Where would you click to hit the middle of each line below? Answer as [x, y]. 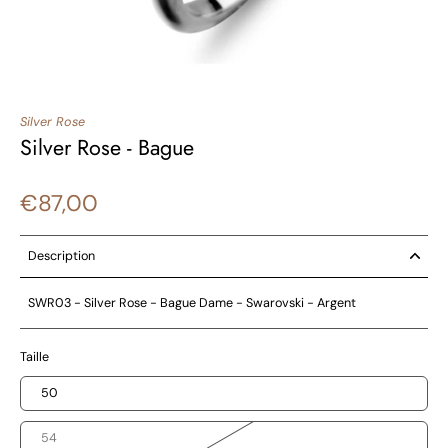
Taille [34, 356]
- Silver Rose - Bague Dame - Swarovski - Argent [215, 302]
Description [61, 255]
